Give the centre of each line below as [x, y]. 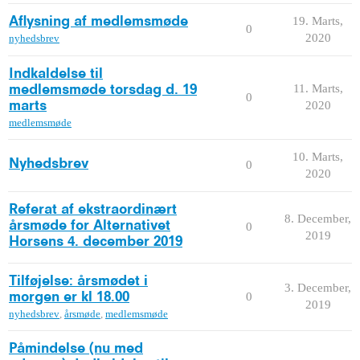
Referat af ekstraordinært [93, 209]
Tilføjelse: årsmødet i [78, 281]
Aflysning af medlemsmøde [98, 21]
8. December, [318, 218]
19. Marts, [318, 20]
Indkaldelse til [56, 74]
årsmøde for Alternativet [90, 225]
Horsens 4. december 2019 [96, 241]
